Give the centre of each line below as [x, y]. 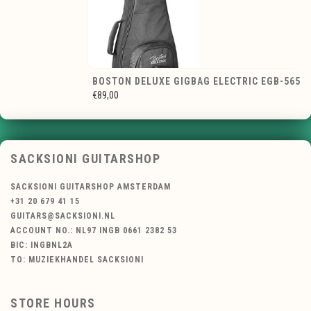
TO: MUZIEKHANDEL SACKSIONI [77, 260]
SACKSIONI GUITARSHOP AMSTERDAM [91, 187]
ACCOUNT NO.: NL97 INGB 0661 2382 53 [94, 231]
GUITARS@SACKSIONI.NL [63, 216]
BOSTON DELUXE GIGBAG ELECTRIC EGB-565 [196, 82]
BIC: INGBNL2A [42, 245]
